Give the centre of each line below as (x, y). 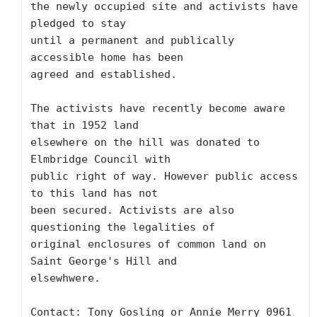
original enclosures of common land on (148, 244)
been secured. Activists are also (132, 210)
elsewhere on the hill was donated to (145, 142)
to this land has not (94, 193)
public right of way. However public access (164, 176)
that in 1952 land (85, 125)
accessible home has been (107, 57)
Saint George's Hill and (104, 261)
